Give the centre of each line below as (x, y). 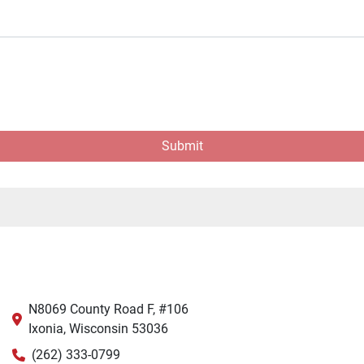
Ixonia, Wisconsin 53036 (98, 328)
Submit (182, 145)
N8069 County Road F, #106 (108, 309)
